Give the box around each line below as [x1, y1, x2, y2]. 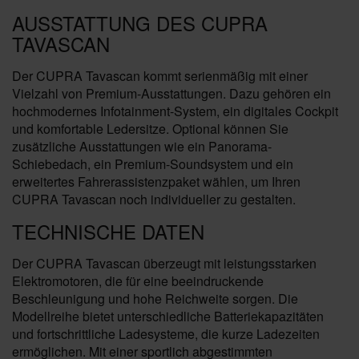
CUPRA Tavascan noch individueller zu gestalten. [12, 190, 296, 208]
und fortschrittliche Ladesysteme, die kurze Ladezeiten [12, 325, 320, 343]
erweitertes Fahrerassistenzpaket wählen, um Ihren [12, 172, 301, 191]
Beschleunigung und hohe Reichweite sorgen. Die [12, 289, 298, 308]
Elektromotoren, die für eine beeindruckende [12, 272, 264, 290]
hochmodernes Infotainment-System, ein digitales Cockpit [12, 102, 338, 120]
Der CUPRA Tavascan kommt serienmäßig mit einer [12, 67, 308, 85]
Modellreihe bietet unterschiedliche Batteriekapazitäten [12, 307, 324, 325]
